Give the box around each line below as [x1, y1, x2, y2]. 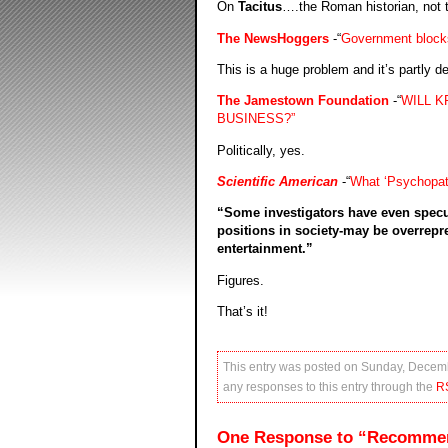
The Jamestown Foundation [216, 93, 389, 109]
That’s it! [216, 304, 268, 320]
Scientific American [216, 174, 338, 189]
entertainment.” [216, 241, 313, 257]
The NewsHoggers [216, 30, 329, 46]
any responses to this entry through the [222, 379, 436, 394]
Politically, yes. [216, 142, 305, 158]
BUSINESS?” [216, 111, 295, 127]
